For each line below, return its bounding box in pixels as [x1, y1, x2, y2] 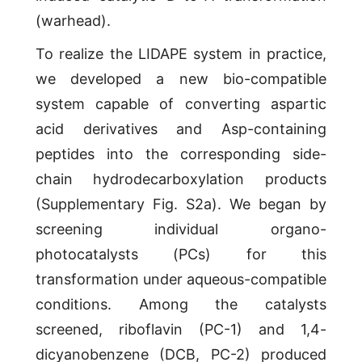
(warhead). [35, 12, 111, 30]
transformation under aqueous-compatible [35, 271, 327, 288]
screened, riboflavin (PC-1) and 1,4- [35, 321, 327, 339]
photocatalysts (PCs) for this [35, 246, 327, 263]
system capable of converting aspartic [35, 95, 327, 113]
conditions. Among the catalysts [35, 296, 327, 314]
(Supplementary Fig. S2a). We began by [35, 196, 327, 213]
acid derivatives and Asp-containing [35, 120, 327, 138]
